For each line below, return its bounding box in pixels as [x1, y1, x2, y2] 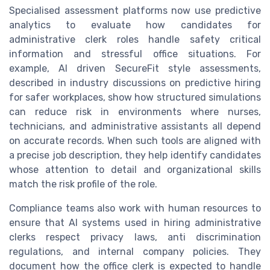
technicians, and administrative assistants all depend [9, 121, 261, 133]
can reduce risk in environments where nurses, [9, 106, 261, 118]
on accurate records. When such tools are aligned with [9, 135, 261, 147]
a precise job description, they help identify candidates [9, 149, 261, 162]
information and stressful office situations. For [9, 48, 261, 60]
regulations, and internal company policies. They [9, 246, 261, 258]
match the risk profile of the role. [9, 178, 157, 190]
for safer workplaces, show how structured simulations [9, 92, 261, 104]
